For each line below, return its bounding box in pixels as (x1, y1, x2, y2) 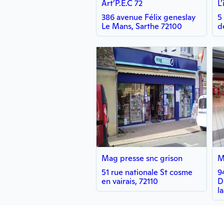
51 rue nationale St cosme (101, 167, 192, 177)
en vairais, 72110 (101, 176, 158, 186)
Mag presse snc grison (101, 153, 182, 163)
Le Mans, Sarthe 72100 (101, 21, 182, 31)
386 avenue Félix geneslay (101, 12, 195, 22)
